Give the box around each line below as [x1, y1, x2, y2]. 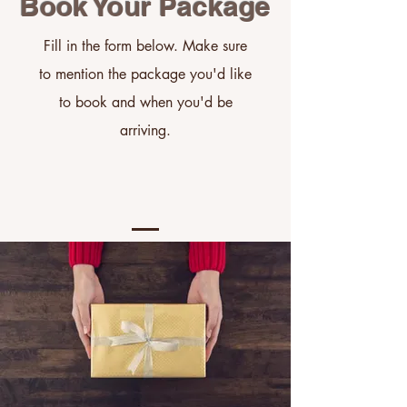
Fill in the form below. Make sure [44, 36, 247, 55]
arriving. [120, 121, 171, 140]
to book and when [58, 93, 177, 112]
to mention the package [39, 65, 190, 84]
